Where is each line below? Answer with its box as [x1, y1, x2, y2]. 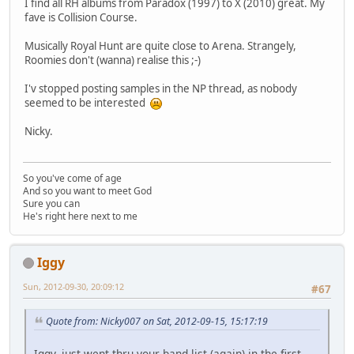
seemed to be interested [24, 96, 150, 111]
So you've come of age [23, 171, 122, 185]
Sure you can [23, 196, 80, 210]
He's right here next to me [23, 209, 137, 223]
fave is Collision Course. [24, 10, 137, 25]
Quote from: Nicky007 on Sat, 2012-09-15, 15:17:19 [46, 314, 268, 329]
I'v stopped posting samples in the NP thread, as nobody [24, 81, 297, 96]
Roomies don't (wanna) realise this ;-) [24, 53, 201, 68]
